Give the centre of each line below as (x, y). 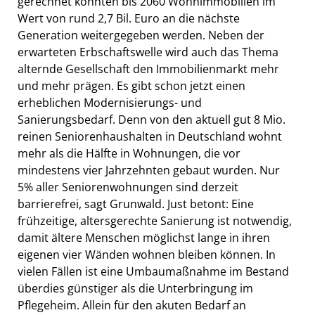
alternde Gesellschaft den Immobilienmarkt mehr (148, 69)
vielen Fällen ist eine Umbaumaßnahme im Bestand (153, 272)
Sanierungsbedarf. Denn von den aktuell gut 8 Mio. (152, 120)
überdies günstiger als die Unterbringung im (135, 289)
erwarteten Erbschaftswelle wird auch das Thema (148, 52)
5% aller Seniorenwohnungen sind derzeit (128, 187)
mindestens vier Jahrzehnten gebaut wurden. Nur (149, 171)
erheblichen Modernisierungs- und (110, 103)
